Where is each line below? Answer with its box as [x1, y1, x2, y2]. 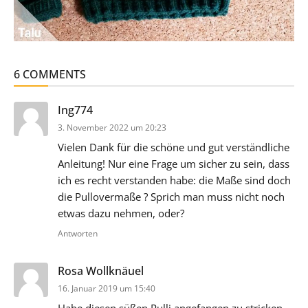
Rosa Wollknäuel [58, 263, 144, 278]
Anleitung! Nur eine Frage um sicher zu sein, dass [58, 156, 289, 170]
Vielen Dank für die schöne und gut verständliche [58, 140, 289, 154]
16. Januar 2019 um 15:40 [58, 282, 155, 294]
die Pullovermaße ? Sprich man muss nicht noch [58, 189, 285, 203]
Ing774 [58, 102, 93, 118]
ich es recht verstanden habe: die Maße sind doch [58, 173, 291, 187]
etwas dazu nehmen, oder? [58, 206, 184, 220]
